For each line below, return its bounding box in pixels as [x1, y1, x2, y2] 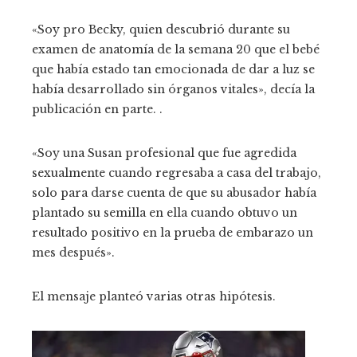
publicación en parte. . [32, 101, 163, 116]
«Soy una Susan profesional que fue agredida [32, 145, 296, 160]
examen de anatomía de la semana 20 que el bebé [32, 41, 320, 57]
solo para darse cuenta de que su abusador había [32, 185, 316, 200]
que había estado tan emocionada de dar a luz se [32, 61, 315, 76]
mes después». [32, 245, 115, 260]
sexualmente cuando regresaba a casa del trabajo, [32, 165, 321, 180]
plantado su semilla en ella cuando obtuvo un [32, 205, 297, 220]
